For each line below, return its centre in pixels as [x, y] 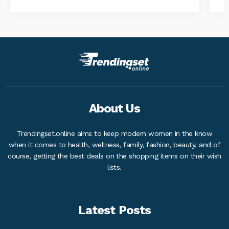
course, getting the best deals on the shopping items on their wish [114, 156]
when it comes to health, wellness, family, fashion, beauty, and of [114, 145]
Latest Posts [114, 210]
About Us [114, 109]
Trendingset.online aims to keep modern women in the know [114, 134]
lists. [114, 167]
